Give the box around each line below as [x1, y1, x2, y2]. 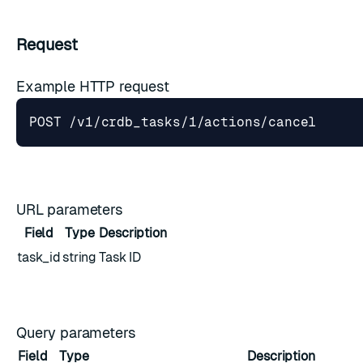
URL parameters [16, 201, 127, 218]
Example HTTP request [16, 78, 173, 95]
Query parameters [16, 324, 140, 341]
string [62, 250, 97, 265]
